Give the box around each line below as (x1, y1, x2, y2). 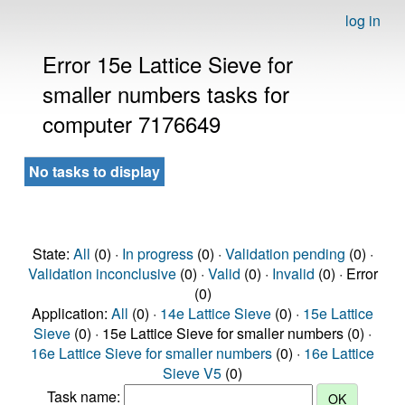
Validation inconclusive (27, 263, 176, 284)
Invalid (271, 263, 315, 284)
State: (32, 243, 73, 264)
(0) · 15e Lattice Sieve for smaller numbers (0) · (71, 323, 372, 344)
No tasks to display (29, 161, 160, 182)
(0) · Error (314, 263, 378, 284)
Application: (32, 303, 111, 324)
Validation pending (224, 243, 345, 264)
